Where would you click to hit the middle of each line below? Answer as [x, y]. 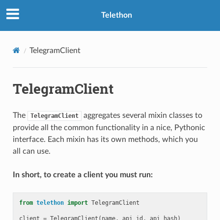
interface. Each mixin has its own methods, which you [105, 139]
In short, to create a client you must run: [82, 175]
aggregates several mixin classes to [142, 115]
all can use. [31, 151]
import [77, 203]
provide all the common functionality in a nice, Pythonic [109, 127]
